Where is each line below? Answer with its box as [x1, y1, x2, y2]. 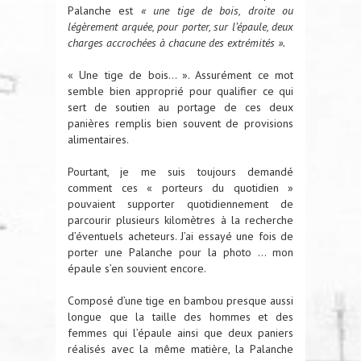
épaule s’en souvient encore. [68, 261, 206, 276]
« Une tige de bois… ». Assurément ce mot [68, 68, 293, 83]
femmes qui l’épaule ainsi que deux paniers [68, 326, 293, 341]
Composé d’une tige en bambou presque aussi [68, 293, 293, 309]
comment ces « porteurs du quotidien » [68, 180, 293, 196]
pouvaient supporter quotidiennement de [68, 197, 293, 212]
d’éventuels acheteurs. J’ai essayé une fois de [68, 229, 293, 244]
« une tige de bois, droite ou [140, 3, 293, 19]
